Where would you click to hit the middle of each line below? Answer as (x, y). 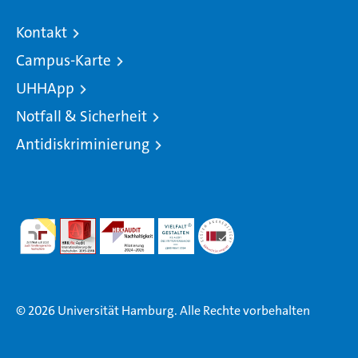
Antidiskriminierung (83, 144)
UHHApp (45, 88)
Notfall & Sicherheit (82, 116)
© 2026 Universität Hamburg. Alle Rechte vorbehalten (163, 310)
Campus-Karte (64, 60)
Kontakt (42, 32)
